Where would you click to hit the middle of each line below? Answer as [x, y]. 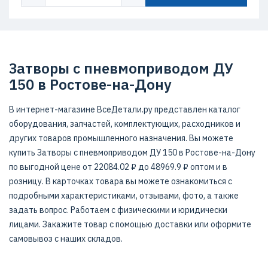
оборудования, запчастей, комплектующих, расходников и [125, 124]
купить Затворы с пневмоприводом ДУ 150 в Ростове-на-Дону [132, 153]
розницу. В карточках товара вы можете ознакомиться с [121, 181]
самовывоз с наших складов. [66, 239]
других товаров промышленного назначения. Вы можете [121, 138]
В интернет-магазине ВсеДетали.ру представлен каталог [125, 109]
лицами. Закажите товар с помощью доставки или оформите [130, 224]
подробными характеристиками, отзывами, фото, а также [124, 196]
